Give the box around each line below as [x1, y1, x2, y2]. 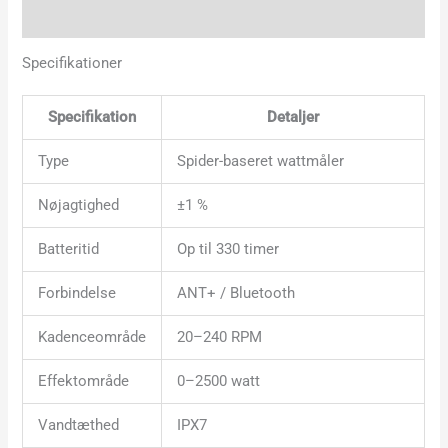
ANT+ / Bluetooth [177, 284, 296, 303]
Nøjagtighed [38, 196, 120, 215]
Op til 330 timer [177, 240, 280, 259]
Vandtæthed [38, 416, 120, 435]
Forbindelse [38, 284, 117, 303]
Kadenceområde [38, 328, 147, 347]
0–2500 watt [177, 372, 261, 391]
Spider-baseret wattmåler [177, 152, 345, 171]
